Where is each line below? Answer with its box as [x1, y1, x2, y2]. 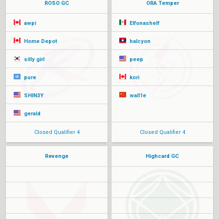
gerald [22, 110, 41, 117]
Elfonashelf [128, 20, 159, 26]
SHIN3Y [22, 92, 44, 99]
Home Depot [22, 38, 57, 44]
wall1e [128, 92, 146, 99]
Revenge [45, 153, 68, 159]
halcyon [128, 38, 151, 44]
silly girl [22, 56, 44, 63]
